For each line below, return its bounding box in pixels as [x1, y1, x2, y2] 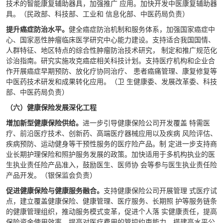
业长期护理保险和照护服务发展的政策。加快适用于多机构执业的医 [6, 149, 215, 159]
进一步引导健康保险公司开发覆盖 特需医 [83, 117, 210, 127]
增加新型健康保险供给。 [6, 117, 83, 127]
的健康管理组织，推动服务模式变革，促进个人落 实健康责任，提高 [6, 206, 217, 216]
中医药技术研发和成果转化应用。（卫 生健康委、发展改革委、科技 [6, 76, 217, 86]
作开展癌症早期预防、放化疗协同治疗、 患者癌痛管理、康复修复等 [6, 66, 217, 76]
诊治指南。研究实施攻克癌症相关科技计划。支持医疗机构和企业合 [6, 55, 215, 65]
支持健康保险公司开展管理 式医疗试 [104, 185, 217, 195]
